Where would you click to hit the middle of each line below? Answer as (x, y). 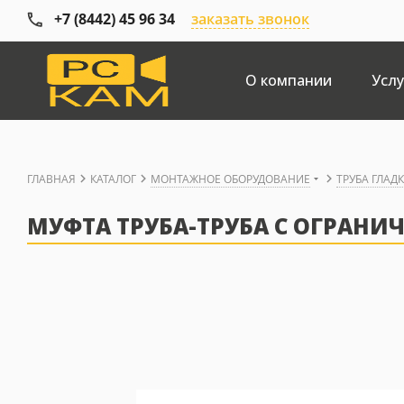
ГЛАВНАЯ (51, 179)
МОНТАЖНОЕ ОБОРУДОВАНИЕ (230, 179)
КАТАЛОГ (113, 179)
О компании (289, 80)
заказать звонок (250, 19)
